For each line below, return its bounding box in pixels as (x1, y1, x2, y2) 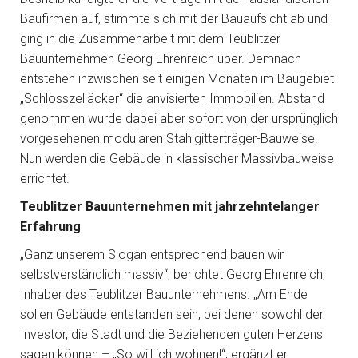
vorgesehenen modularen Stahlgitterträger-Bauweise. (20, 131, 318, 146)
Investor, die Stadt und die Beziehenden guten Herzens (20, 327, 323, 342)
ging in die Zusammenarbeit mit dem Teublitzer (20, 31, 280, 46)
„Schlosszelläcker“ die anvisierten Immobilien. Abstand (20, 91, 324, 106)
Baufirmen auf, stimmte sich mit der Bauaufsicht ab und (20, 11, 328, 26)
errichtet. (20, 171, 70, 186)
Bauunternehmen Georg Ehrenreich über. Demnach (20, 51, 301, 66)
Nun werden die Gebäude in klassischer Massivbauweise (20, 151, 334, 166)
